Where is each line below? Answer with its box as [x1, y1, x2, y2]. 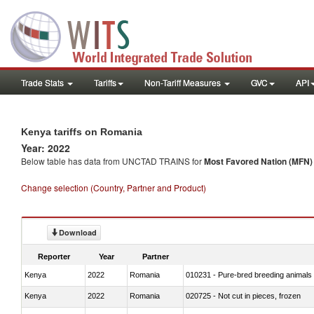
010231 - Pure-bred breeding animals [186, 270, 312, 279]
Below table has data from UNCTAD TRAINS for [21, 155, 204, 167]
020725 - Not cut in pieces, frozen [186, 291, 301, 300]
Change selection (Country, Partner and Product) [21, 182, 206, 193]
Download [59, 227, 97, 238]
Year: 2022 [21, 141, 70, 155]
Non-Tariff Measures [144, 76, 223, 88]
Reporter [38, 252, 70, 261]
